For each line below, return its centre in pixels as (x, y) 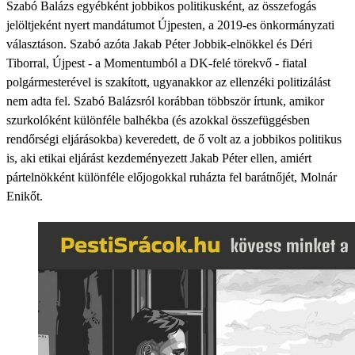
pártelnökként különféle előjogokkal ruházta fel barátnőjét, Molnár (172, 177)
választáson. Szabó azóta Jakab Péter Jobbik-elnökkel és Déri (159, 44)
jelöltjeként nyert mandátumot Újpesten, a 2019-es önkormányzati (170, 25)
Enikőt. (25, 196)
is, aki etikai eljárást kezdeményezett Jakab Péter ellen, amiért (159, 158)
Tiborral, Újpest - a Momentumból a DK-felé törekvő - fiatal (157, 63)
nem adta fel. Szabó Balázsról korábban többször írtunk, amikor (165, 101)
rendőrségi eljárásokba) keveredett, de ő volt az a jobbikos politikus (174, 139)
